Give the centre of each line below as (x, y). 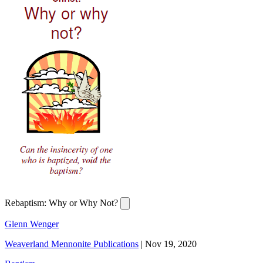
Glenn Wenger (32, 224)
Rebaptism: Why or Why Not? (63, 203)
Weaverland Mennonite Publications (72, 244)
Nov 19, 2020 (171, 244)
